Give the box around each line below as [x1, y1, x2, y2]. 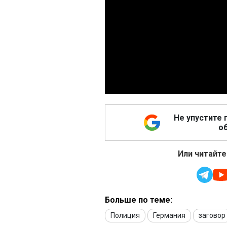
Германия [153, 211, 185, 220]
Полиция [110, 211, 140, 220]
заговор [199, 211, 225, 220]
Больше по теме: [105, 195, 172, 205]
